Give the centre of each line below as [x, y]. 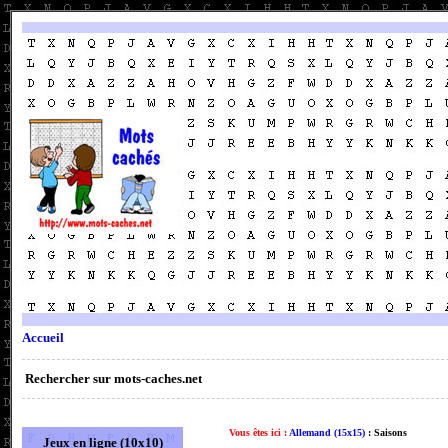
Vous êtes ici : [259, 432]
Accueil [43, 337]
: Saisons [386, 432]
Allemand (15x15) [327, 432]
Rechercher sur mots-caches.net [113, 378]
